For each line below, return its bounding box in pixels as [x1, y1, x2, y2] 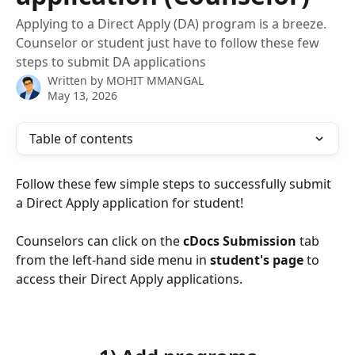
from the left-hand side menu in [16, 251, 210, 269]
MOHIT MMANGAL [106, 73, 204, 88]
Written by [48, 73, 106, 88]
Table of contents [29, 130, 133, 147]
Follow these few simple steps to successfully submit [16, 175, 334, 193]
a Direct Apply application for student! [16, 194, 243, 212]
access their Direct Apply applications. [16, 270, 242, 288]
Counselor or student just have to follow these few [16, 34, 319, 52]
